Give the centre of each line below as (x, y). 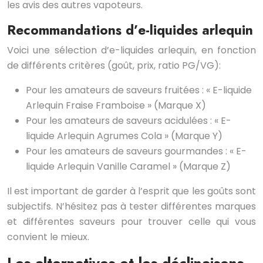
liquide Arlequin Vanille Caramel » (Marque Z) (128, 167)
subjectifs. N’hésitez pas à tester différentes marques (131, 207)
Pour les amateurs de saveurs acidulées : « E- (129, 121)
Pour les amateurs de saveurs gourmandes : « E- (136, 151)
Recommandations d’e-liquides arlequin (130, 30)
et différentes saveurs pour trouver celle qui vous (131, 222)
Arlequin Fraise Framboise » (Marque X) (116, 106)
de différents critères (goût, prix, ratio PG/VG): (114, 66)
